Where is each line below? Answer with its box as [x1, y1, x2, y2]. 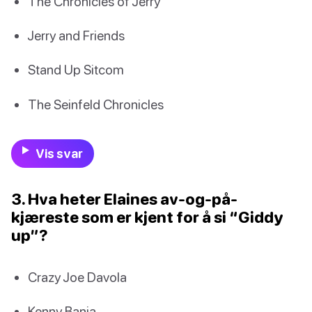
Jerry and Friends [28, 27, 125, 44]
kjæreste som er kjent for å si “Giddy [11, 207, 283, 226]
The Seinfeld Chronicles [28, 95, 164, 112]
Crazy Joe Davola [28, 268, 127, 285]
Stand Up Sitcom [28, 61, 124, 78]
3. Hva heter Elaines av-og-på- [11, 189, 237, 208]
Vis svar [35, 146, 83, 161]
